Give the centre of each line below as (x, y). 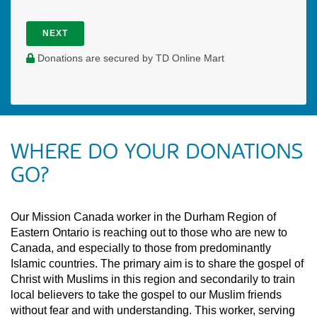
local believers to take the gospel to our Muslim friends (146, 295)
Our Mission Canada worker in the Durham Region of (143, 217)
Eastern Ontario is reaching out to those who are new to (149, 233)
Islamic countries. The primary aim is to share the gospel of (157, 264)
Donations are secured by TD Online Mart (129, 59)
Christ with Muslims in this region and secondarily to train (153, 279)
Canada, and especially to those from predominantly (141, 248)
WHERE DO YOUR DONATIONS (157, 152)
